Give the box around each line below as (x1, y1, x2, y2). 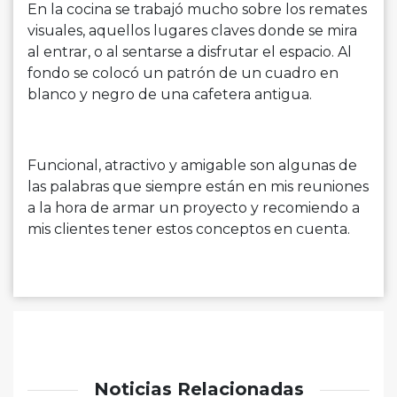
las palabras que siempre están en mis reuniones (27, 178, 369, 196)
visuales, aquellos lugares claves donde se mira (27, 22, 357, 40)
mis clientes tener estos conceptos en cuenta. (27, 221, 350, 238)
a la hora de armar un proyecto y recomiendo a (27, 199, 360, 217)
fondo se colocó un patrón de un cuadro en (27, 65, 339, 82)
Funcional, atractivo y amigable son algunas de (27, 157, 357, 175)
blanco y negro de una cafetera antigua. (27, 86, 312, 104)
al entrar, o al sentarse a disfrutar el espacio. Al (27, 43, 352, 61)
